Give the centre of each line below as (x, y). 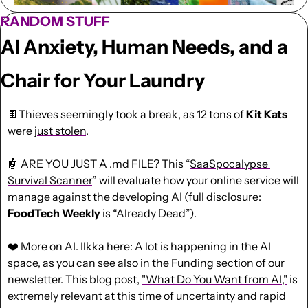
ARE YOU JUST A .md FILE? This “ (104, 163)
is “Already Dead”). (148, 213)
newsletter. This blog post (72, 279)
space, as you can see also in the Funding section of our (146, 262)
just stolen (60, 130)
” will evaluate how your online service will (196, 180)
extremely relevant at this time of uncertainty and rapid (147, 295)
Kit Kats (267, 114)
